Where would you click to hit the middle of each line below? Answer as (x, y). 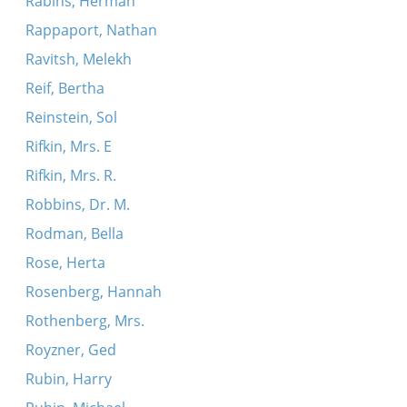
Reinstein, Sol (71, 117)
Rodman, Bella (74, 233)
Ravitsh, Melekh (78, 59)
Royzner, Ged (70, 350)
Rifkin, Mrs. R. (70, 175)
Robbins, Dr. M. (77, 204)
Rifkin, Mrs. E (68, 146)
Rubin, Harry (68, 379)
